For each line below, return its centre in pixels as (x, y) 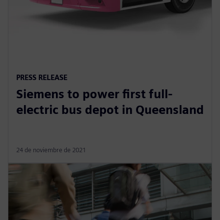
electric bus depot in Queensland (110, 110)
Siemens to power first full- (95, 94)
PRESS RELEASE (42, 77)
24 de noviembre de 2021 (51, 150)
